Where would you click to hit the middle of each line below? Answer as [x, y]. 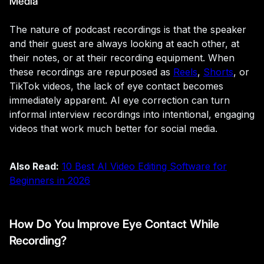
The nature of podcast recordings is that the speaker [128, 29]
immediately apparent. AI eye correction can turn [120, 100]
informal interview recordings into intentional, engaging [132, 114]
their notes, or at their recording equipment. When [122, 57]
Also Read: [34, 166]
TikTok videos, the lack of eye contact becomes [116, 86]
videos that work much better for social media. [113, 128]
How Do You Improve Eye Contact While [114, 224]
